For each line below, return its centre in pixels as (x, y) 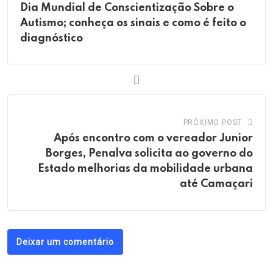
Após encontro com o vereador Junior (153, 139)
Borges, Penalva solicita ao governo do (149, 154)
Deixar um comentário (65, 242)
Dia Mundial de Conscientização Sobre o (127, 8)
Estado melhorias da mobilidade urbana (145, 169)
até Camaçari (216, 184)
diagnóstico (51, 39)
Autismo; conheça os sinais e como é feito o (133, 23)
